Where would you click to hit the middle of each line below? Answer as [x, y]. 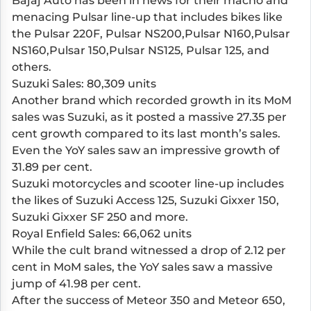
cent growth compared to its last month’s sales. [146, 133]
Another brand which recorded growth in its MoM [152, 100]
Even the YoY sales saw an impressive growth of [146, 150]
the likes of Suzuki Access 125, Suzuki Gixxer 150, [145, 200]
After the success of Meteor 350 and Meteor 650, [149, 300]
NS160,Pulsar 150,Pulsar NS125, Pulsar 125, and [141, 50]
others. [32, 67]
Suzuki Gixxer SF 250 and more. [100, 217]
